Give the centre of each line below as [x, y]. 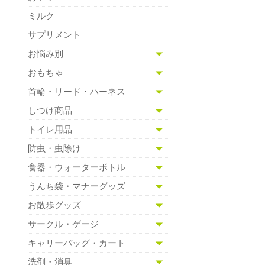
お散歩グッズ [54, 205]
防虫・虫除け [54, 148]
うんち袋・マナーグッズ [77, 186]
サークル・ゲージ [63, 224]
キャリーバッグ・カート [77, 243]
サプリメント [54, 34]
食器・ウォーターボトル [77, 167]
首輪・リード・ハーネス [77, 91]
